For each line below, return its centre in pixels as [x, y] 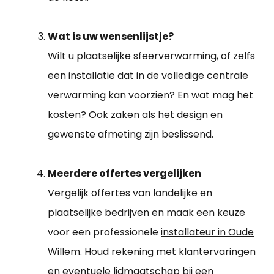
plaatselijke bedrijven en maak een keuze [146, 212]
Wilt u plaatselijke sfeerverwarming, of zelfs [151, 56]
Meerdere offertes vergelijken [124, 173]
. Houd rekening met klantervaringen [168, 251]
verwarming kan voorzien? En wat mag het [150, 95]
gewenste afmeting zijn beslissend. [131, 134]
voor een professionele [104, 232]
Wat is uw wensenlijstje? [111, 36]
